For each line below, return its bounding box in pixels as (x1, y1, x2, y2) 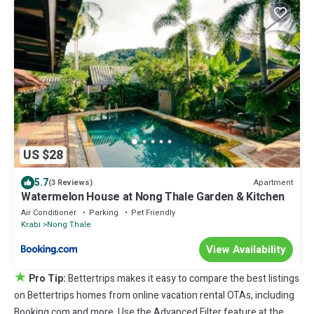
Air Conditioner (21, 207, 76, 219)
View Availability (206, 242, 286, 258)
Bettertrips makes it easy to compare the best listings (68, 271, 299, 287)
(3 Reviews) (48, 177, 93, 189)
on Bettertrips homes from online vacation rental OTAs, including (14, 288, 294, 303)
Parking (89, 207, 118, 219)
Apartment (254, 176, 293, 189)
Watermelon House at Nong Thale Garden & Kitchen (21, 189, 285, 206)
